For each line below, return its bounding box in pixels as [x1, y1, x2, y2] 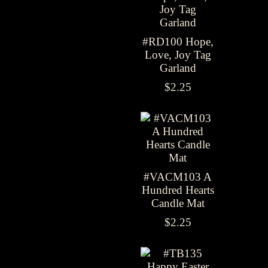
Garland [159, 62, 196, 74]
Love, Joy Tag [144, 48, 211, 61]
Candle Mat [151, 197, 205, 209]
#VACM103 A [144, 170, 212, 183]
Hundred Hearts [141, 184, 214, 196]
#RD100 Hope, [142, 35, 214, 48]
